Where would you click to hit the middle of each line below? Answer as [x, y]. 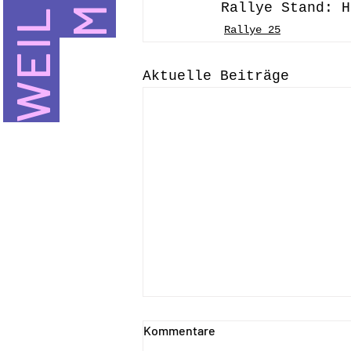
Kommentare [179, 331]
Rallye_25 [252, 30]
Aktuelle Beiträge [216, 76]
